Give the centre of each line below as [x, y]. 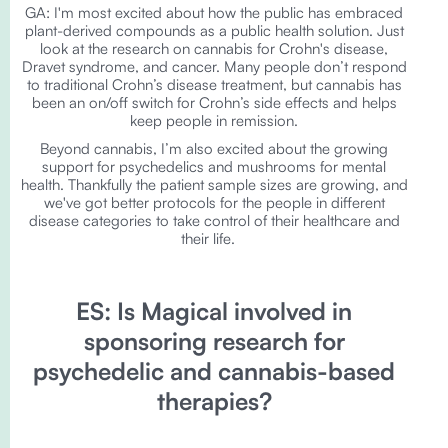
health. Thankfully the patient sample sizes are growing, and [214, 184]
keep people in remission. [214, 120]
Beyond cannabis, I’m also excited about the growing [214, 148]
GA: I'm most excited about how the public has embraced [214, 12]
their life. [214, 238]
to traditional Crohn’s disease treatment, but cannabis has [214, 84]
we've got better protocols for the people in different [214, 202]
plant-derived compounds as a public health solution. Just [214, 30]
